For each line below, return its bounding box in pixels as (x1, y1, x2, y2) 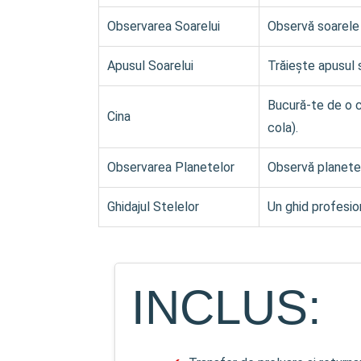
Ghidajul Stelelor (107, 198, 199, 214)
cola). (268, 119, 298, 135)
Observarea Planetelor (107, 159, 234, 175)
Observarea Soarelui (107, 18, 220, 34)
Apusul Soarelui (107, 57, 193, 73)
